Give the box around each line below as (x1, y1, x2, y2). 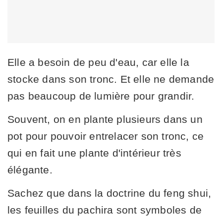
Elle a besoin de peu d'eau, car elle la (7, 56, 189, 68)
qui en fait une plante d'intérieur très (7, 147, 181, 159)
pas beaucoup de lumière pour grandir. (7, 90, 195, 102)
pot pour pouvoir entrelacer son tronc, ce (7, 130, 204, 142)
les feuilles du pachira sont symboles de (7, 204, 202, 216)
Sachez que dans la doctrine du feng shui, (7, 187, 212, 199)
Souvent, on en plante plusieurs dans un (7, 113, 203, 125)
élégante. (7, 164, 53, 175)
